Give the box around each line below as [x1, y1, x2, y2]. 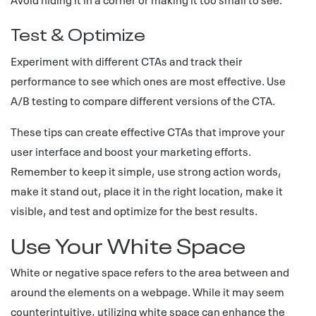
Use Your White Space [11, 228, 245, 260]
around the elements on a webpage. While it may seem [11, 284, 284, 299]
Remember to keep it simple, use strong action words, [11, 163, 281, 178]
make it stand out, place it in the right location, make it [11, 183, 283, 198]
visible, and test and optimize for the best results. [11, 202, 257, 218]
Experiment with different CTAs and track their [11, 53, 243, 68]
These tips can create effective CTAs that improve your [11, 123, 285, 139]
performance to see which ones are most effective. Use [11, 73, 286, 88]
